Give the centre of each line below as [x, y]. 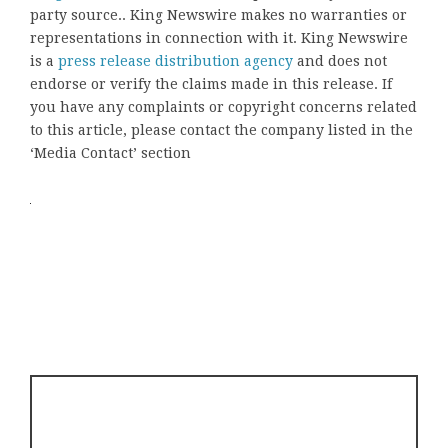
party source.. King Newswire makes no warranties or [218, 14]
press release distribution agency [175, 60]
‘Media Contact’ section [110, 152]
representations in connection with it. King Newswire [219, 37]
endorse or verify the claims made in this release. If [211, 83]
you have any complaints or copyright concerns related [223, 106]
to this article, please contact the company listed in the [221, 129]
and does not [340, 60]
